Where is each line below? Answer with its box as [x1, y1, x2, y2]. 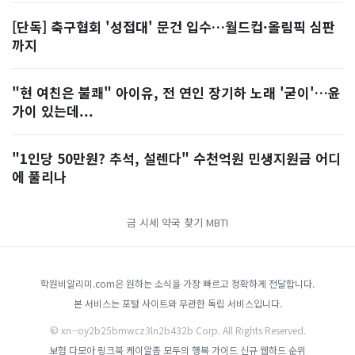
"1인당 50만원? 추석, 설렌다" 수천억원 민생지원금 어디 [12, 148, 341, 168]
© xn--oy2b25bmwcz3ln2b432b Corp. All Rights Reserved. [49, 323, 306, 337]
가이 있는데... [12, 101, 94, 120]
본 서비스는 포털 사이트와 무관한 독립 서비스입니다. [73, 296, 282, 310]
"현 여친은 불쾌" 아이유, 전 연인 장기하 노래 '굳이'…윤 [12, 82, 341, 102]
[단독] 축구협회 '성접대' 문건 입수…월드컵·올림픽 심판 [12, 17, 335, 36]
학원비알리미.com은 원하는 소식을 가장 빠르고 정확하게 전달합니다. [40, 277, 315, 290]
